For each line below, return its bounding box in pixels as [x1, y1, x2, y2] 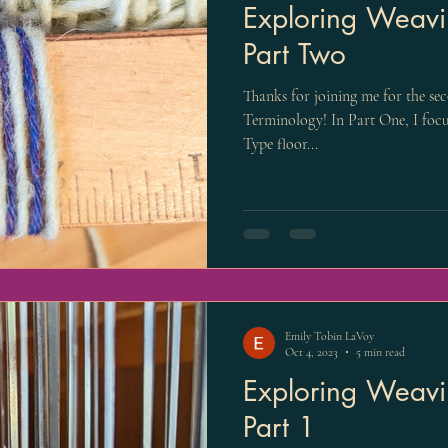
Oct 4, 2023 [285, 345, 338, 360]
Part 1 [243, 408, 315, 445]
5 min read [356, 345, 405, 360]
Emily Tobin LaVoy [285, 328, 374, 343]
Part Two [243, 36, 346, 73]
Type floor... [243, 134, 318, 155]
